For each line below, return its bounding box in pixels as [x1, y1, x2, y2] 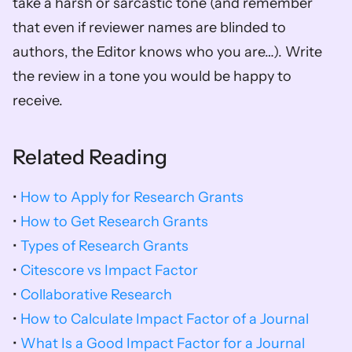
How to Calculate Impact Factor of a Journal [20, 310, 309, 328]
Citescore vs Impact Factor [17, 261, 198, 279]
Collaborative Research [20, 285, 172, 303]
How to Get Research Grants [20, 212, 208, 230]
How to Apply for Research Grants [20, 188, 244, 206]
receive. [13, 91, 63, 109]
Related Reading [13, 144, 167, 170]
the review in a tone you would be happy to [13, 67, 291, 85]
